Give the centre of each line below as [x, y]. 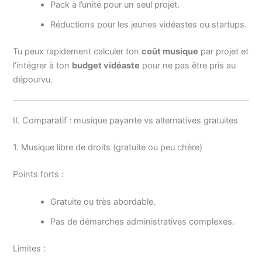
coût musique [170, 51]
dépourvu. [33, 79]
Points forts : [39, 174]
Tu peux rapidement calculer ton [77, 51]
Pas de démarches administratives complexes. [143, 221]
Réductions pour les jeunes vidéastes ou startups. [149, 24]
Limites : [30, 248]
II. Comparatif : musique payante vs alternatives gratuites [126, 120]
